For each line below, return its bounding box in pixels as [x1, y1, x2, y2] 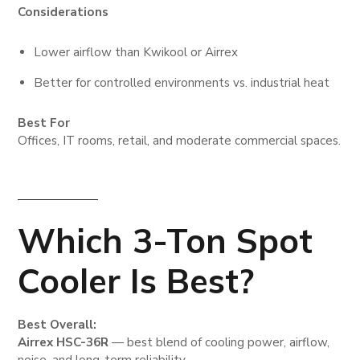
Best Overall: [18, 316, 97, 333]
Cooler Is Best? [18, 259, 255, 302]
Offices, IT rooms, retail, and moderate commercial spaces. [18, 133, 342, 149]
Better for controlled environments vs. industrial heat [34, 75, 330, 92]
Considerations [18, 4, 109, 21]
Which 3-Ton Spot [18, 219, 313, 262]
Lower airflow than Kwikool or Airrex [34, 44, 239, 61]
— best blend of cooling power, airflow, [108, 333, 330, 350]
